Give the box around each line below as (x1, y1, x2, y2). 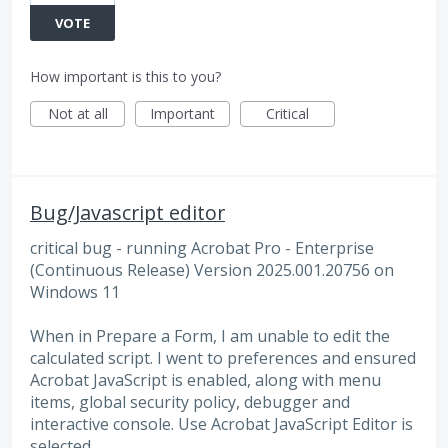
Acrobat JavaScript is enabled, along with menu (30, 368, 381, 391)
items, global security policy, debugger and (30, 390, 350, 413)
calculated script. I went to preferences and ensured (30, 346, 416, 369)
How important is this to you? (30, 66, 221, 86)
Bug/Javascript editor (30, 198, 225, 226)
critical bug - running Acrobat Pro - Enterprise (30, 236, 374, 259)
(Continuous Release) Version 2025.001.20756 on (30, 258, 394, 281)
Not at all (47, 103, 108, 123)
